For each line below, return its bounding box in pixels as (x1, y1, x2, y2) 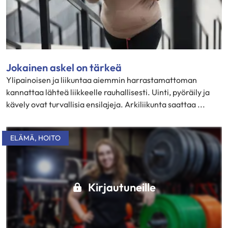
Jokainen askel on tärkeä (6, 61, 122, 74)
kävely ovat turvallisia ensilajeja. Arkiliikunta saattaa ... (6, 99, 205, 109)
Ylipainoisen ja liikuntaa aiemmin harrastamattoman (6, 74, 197, 85)
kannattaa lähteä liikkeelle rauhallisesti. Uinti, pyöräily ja (6, 87, 210, 97)
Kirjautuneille (88, 180, 156, 194)
